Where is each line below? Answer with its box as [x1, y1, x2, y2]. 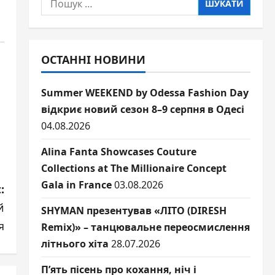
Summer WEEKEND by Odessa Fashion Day [41, 85, 249, 99]
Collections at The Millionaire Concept [41, 161, 227, 175]
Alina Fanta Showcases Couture [41, 144, 196, 158]
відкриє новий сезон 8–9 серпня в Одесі [41, 102, 244, 116]
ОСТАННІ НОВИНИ [41, 52, 145, 67]
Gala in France [41, 177, 112, 192]
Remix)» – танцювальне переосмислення [41, 220, 250, 234]
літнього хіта [41, 236, 109, 250]
